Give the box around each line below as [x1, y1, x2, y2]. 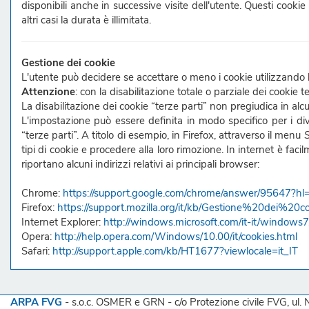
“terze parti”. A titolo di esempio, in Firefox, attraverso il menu [21, 128, 304, 142]
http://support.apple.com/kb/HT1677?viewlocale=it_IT [52, 244, 298, 258]
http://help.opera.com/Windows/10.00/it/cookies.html [54, 230, 297, 243]
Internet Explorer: [21, 215, 103, 229]
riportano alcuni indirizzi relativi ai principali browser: [21, 157, 259, 171]
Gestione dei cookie [21, 56, 115, 70]
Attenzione [21, 85, 75, 99]
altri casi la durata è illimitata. [21, 13, 151, 27]
